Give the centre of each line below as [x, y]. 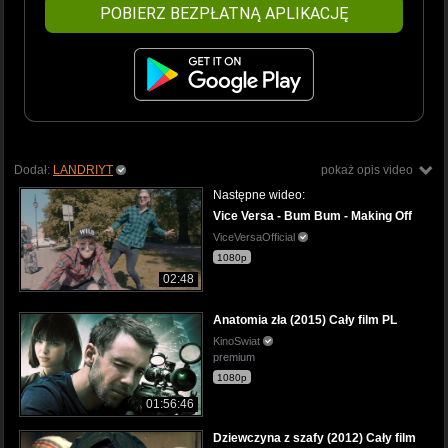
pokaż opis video [367, 169]
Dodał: [33, 169]
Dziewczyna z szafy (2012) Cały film [314, 437]
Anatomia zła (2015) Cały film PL [305, 319]
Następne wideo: [259, 194]
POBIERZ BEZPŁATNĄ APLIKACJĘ [224, 13]
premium [234, 356]
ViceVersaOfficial [255, 236]
